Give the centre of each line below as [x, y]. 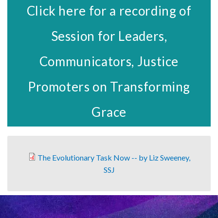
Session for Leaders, [109, 36]
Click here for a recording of [109, 10]
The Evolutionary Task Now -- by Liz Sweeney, [114, 157]
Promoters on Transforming [109, 86]
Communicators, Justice [109, 61]
